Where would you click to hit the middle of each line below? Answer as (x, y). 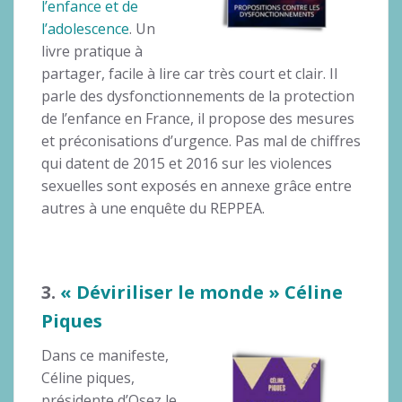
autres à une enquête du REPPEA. (153, 208)
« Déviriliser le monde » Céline (201, 292)
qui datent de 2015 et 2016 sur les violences (187, 163)
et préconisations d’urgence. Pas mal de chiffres (201, 140)
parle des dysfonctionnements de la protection (198, 96)
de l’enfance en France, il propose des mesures (198, 118)
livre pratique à (92, 51)
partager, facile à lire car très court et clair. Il (189, 73)
